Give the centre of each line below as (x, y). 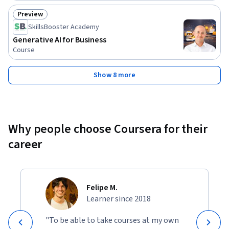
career (25, 145)
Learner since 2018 (119, 199)
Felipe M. (102, 188)
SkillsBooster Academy (64, 27)
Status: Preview (44, 20)
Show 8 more (114, 75)
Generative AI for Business (60, 40)
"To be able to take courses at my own (112, 221)
